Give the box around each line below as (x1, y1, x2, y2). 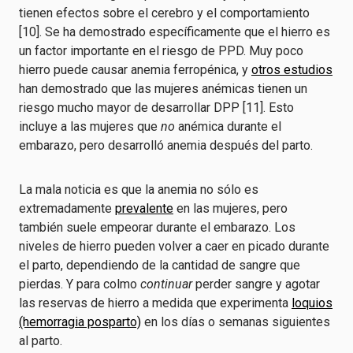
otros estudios (251, 62, 333, 77)
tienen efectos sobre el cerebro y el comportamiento (19, 6, 310, 20)
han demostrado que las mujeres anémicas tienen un (19, 81, 307, 96)
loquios (292, 295, 333, 310)
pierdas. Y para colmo (19, 277, 140, 292)
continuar (140, 277, 195, 292)
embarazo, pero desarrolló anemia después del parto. (19, 138, 316, 153)
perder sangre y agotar (195, 277, 320, 292)
